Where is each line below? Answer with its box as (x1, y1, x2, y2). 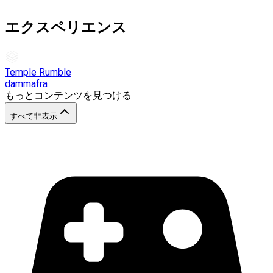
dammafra (5, 77, 48, 90)
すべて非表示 (10, 111, 57, 121)
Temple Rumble (5, 66, 71, 78)
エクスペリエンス (5, 18, 127, 36)
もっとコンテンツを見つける (5, 89, 132, 101)
